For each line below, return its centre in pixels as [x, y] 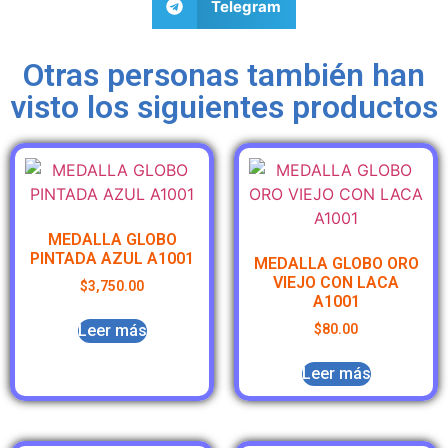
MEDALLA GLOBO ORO [336, 264]
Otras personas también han [224, 75]
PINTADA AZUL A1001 [112, 259]
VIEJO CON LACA [336, 283]
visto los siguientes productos [224, 107]
